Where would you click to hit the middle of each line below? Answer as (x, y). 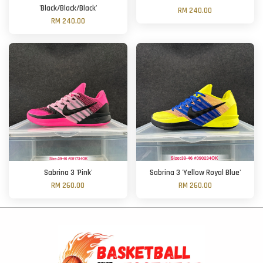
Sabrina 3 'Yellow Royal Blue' (195, 173)
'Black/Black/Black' (68, 9)
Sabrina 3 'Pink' (68, 173)
